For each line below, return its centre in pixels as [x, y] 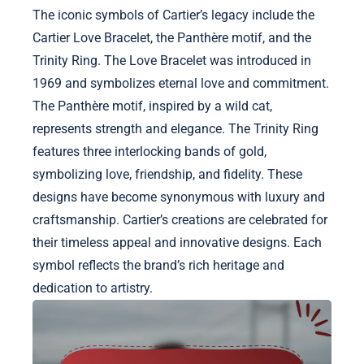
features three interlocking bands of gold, [149, 152]
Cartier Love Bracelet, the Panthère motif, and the [172, 38]
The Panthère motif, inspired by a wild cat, [152, 106]
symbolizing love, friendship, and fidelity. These [167, 175]
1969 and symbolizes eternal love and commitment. [181, 84]
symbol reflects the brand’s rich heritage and [158, 266]
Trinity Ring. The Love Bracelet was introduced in [172, 61]
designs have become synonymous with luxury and [179, 197]
